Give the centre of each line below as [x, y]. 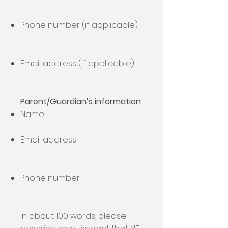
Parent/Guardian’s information [81, 102]
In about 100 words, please [73, 216]
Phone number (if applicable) [79, 25]
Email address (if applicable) [77, 63]
